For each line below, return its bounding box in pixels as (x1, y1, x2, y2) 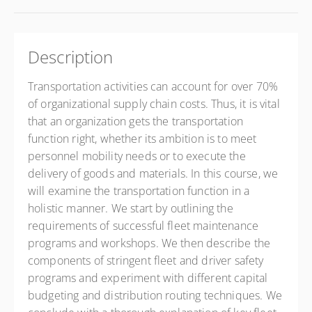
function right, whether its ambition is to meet (28, 131, 257, 146)
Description (28, 45, 114, 68)
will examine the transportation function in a (28, 183, 250, 198)
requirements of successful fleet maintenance (28, 218, 259, 233)
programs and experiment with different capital (28, 270, 268, 286)
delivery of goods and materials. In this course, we (28, 166, 279, 181)
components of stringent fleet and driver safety (28, 253, 264, 268)
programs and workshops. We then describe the (28, 235, 271, 251)
